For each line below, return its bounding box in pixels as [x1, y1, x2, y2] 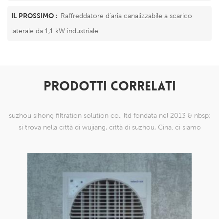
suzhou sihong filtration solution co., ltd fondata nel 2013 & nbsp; [8, 111, 211, 119]
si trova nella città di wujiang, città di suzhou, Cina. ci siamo [18, 123, 201, 131]
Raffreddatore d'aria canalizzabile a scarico [61, 11, 192, 20]
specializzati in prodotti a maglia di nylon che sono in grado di [14, 134, 205, 143]
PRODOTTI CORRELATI [43, 80, 176, 94]
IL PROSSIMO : [11, 11, 59, 20]
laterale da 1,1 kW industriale [11, 26, 98, 34]
